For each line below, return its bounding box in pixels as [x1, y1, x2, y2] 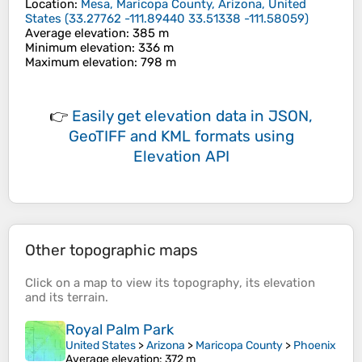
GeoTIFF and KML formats [68, 127, 250, 146]
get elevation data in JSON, [117, 107, 313, 126]
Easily [72, 107, 117, 126]
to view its [107, 276, 173, 291]
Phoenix [293, 339, 336, 353]
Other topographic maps [25, 241, 198, 260]
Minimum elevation [25, 40, 132, 56]
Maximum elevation [25, 55, 134, 70]
